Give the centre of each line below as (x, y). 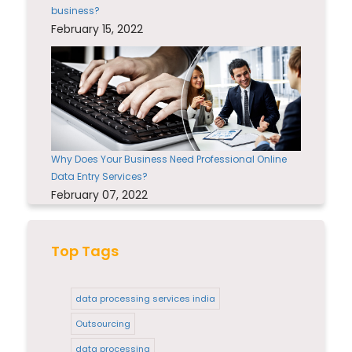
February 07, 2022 (99, 194)
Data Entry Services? (99, 176)
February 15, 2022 (97, 29)
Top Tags (85, 251)
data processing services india (145, 298)
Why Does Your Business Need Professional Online (169, 159)
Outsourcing (103, 323)
